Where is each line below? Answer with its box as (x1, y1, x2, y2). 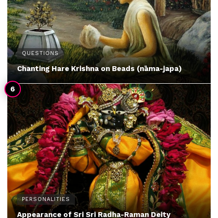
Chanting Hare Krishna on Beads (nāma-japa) (17, 64, 182, 73)
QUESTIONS (22, 50, 59, 56)
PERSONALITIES (22, 196, 70, 202)
